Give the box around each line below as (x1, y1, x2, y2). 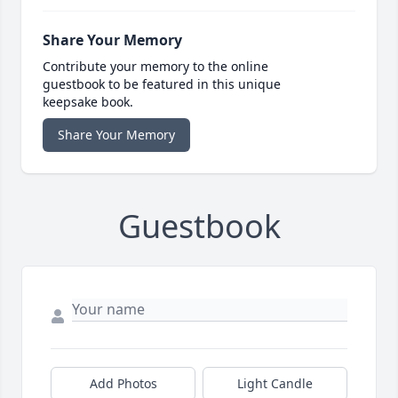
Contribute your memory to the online (43, 58, 268, 76)
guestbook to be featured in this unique (43, 76, 281, 93)
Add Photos (89, 375, 157, 393)
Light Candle (237, 375, 313, 393)
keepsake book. (43, 93, 133, 111)
